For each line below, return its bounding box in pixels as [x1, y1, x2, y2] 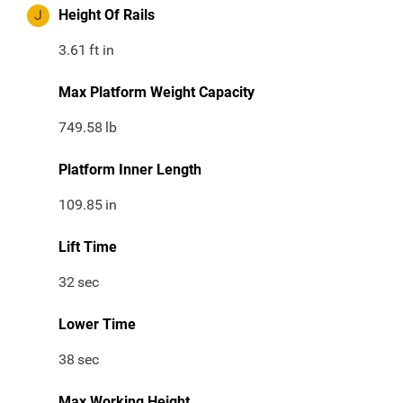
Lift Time [58, 238, 117, 256]
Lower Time [58, 316, 136, 334]
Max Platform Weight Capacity [58, 84, 255, 102]
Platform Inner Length [58, 161, 201, 179]
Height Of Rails [58, 6, 155, 24]
